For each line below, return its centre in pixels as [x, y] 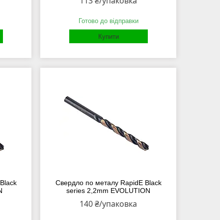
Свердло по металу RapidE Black [108, 183]
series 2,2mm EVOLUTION [109, 191]
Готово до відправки [108, 21]
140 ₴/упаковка [109, 204]
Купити [108, 37]
